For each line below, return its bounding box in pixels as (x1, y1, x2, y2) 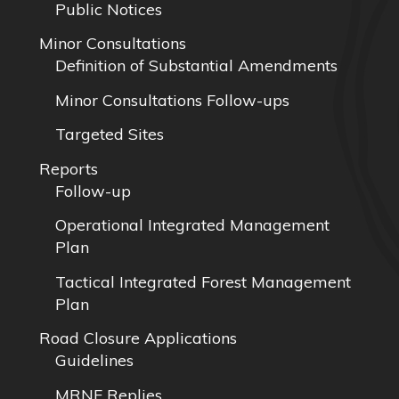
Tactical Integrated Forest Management (55, 271, 351, 292)
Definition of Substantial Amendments (55, 55, 338, 76)
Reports (39, 158, 98, 179)
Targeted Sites (55, 124, 164, 144)
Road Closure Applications (39, 328, 237, 348)
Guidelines (55, 350, 134, 370)
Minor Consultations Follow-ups (55, 89, 289, 110)
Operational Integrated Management (55, 215, 330, 235)
